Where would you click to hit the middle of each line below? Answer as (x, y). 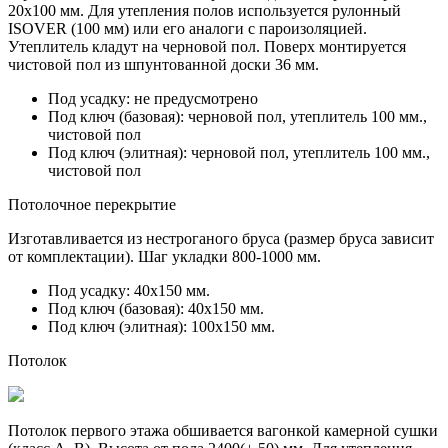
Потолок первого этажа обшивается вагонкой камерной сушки (223, 430)
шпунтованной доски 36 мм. (221, 64)
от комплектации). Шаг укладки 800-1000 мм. (164, 256)
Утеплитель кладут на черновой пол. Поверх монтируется (207, 46)
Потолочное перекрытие (92, 204)
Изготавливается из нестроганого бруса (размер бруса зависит (221, 238)
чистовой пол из (66, 64)
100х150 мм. (231, 326)
